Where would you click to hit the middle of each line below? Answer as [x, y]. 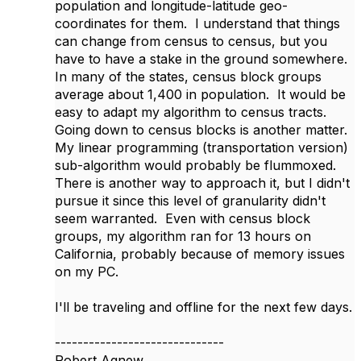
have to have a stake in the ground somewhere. [203, 58]
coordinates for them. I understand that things [197, 23]
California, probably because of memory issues [200, 253]
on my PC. [87, 271]
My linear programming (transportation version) [201, 147]
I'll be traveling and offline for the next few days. [203, 307]
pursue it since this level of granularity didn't [190, 200]
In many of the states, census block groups [188, 76]
